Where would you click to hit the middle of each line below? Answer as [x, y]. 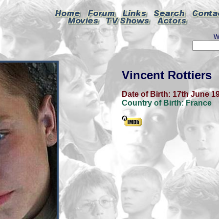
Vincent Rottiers [167, 75]
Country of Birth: [154, 103]
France [199, 103]
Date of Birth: [147, 94]
